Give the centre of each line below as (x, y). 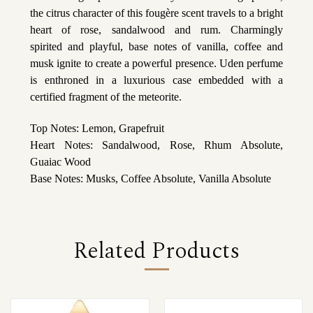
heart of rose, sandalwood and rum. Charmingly (156, 29)
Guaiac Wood (60, 161)
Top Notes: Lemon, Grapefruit (97, 128)
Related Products (156, 251)
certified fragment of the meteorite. (106, 96)
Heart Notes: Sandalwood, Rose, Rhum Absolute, (156, 145)
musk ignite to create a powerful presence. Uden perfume (156, 63)
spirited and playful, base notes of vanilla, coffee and (156, 46)
